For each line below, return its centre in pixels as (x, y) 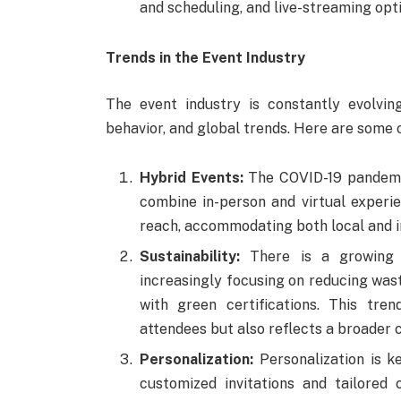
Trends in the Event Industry (205, 58)
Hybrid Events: (191, 178)
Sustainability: (189, 257)
